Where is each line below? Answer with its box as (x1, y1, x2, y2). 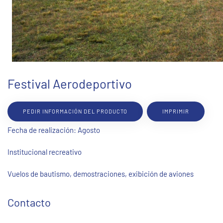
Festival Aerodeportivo (7, 76, 132, 92)
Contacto (7, 196, 51, 209)
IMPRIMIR (162, 108, 189, 115)
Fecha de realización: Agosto (7, 125, 100, 135)
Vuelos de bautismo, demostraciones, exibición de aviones (7, 169, 195, 179)
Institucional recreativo (7, 147, 82, 157)
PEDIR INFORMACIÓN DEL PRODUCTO (23, 108, 127, 115)
